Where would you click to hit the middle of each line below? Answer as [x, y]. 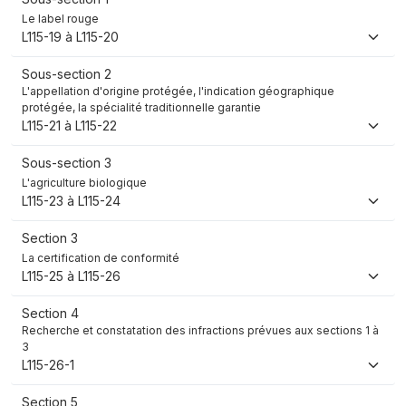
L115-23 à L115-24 [71, 201]
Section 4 [50, 314]
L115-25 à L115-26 [71, 276]
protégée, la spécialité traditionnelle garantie [141, 108]
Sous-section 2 [67, 74]
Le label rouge [60, 19]
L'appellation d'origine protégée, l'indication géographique [178, 92]
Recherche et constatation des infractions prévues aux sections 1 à [200, 331]
